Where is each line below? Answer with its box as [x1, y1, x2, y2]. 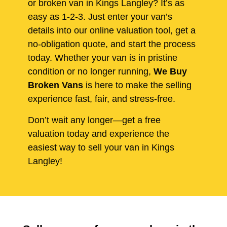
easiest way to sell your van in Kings [28, 142, 174, 153]
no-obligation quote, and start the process [28, 39, 196, 50]
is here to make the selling [83, 80, 192, 91]
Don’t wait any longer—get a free [28, 115, 161, 125]
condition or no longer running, [28, 66, 154, 77]
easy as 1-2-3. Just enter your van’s [28, 12, 172, 22]
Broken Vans [28, 80, 83, 91]
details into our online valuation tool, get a [28, 25, 196, 36]
